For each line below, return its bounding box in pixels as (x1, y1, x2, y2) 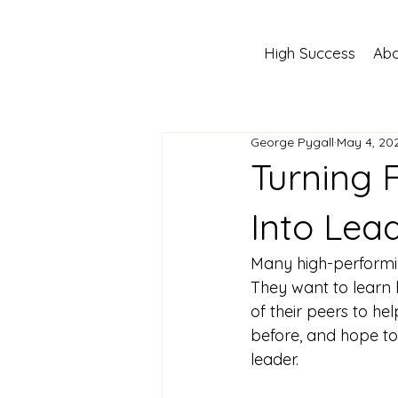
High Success (263, 43, 355, 62)
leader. (251, 349, 298, 370)
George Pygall (251, 134, 334, 151)
